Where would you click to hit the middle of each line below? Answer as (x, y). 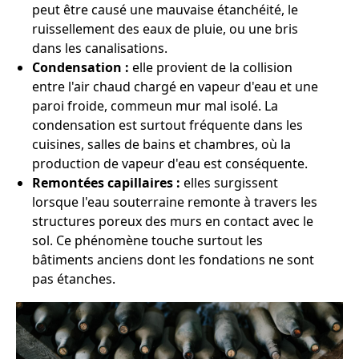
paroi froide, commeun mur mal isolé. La (155, 106)
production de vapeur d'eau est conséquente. (170, 163)
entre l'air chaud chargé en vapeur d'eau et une (175, 87)
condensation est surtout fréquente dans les (167, 125)
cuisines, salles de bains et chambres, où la (161, 144)
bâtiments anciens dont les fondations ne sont (173, 260)
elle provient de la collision (211, 67)
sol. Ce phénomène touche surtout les (147, 240)
